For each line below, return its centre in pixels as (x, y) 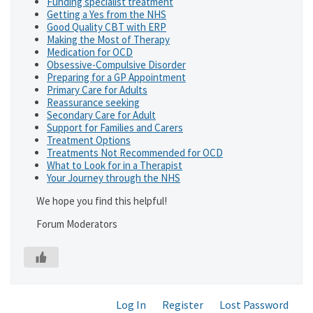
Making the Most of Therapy (108, 39)
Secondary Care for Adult (101, 115)
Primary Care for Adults (97, 90)
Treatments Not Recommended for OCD (135, 153)
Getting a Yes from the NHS (107, 14)
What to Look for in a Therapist (115, 165)
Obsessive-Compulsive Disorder (116, 65)
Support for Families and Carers (115, 128)
